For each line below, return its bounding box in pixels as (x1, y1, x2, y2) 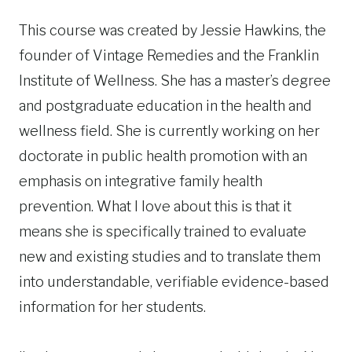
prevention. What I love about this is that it (19, 197, 291, 214)
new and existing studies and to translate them (19, 247, 321, 265)
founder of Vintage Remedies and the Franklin (19, 46, 319, 64)
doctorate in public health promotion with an (19, 147, 307, 164)
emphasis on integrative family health (19, 172, 262, 189)
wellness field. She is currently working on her (19, 122, 320, 139)
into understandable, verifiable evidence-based (19, 273, 329, 290)
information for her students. (19, 298, 206, 315)
